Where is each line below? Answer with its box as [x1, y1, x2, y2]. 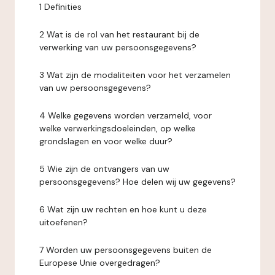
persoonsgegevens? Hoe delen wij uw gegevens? [39, 176, 236, 187]
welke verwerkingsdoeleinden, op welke [39, 123, 196, 134]
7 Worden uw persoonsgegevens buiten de [39, 244, 212, 255]
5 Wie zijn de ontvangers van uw [39, 163, 169, 174]
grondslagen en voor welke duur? [39, 136, 172, 147]
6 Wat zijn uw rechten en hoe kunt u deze [39, 204, 207, 215]
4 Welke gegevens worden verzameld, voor [39, 110, 212, 121]
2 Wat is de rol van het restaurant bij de [39, 29, 199, 40]
